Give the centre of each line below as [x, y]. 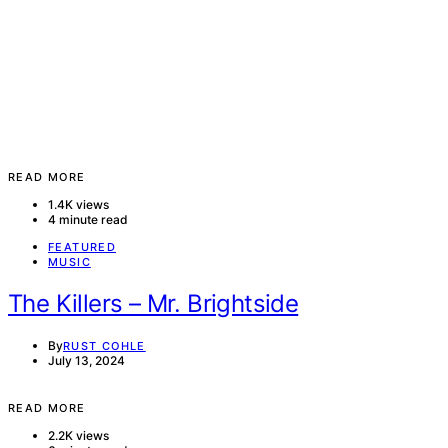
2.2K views [78, 436]
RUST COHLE [104, 346]
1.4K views [78, 205]
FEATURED [82, 247]
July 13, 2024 [86, 361]
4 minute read [88, 220]
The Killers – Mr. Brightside [153, 304]
